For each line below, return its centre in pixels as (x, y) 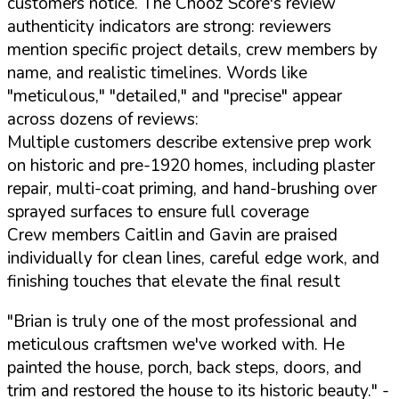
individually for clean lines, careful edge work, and (193, 258)
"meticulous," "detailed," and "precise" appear (175, 96)
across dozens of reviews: (103, 119)
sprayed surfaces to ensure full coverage (158, 212)
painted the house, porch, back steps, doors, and (184, 367)
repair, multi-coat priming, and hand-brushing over (192, 188)
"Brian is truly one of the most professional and (182, 321)
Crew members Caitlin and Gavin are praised (172, 235)
